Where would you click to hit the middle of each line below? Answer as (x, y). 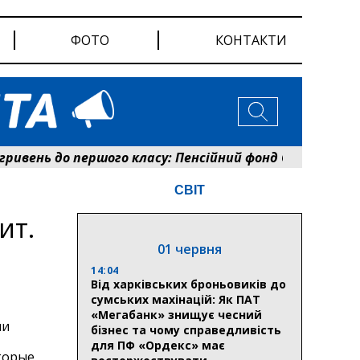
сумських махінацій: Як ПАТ (176, 299)
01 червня (190, 249)
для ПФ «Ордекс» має (158, 345)
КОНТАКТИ (252, 40)
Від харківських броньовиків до (188, 284)
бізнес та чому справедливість (186, 329)
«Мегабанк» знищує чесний (176, 314)
